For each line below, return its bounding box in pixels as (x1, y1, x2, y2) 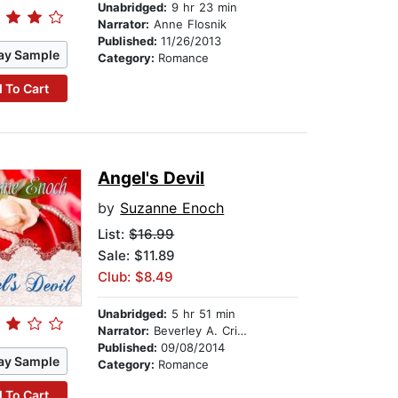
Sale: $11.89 (98, 247, 176, 265)
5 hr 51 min (167, 306, 236, 322)
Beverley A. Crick (149, 323, 238, 338)
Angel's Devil (98, 168, 205, 189)
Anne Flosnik (149, 17, 227, 32)
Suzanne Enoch (120, 199, 225, 218)
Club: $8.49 (98, 268, 174, 286)
